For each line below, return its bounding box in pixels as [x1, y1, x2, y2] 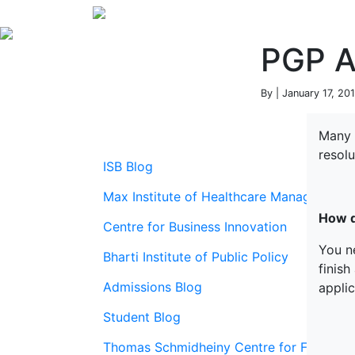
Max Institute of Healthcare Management [103, 189, 348, 204]
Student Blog [103, 309, 181, 325]
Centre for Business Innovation [103, 219, 287, 235]
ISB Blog [103, 158, 153, 174]
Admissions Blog [103, 279, 202, 295]
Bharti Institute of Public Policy [103, 249, 288, 265]
